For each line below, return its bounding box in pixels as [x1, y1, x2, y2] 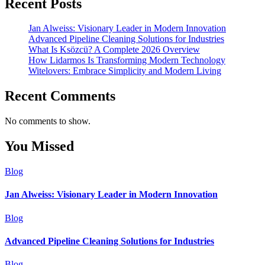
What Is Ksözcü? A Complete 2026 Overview [28, 44, 200, 55]
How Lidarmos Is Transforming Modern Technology [28, 55, 225, 66]
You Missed [5, 138, 74, 154]
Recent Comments [5, 88, 115, 104]
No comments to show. [5, 116, 91, 127]
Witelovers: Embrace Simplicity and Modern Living [28, 66, 221, 76]
